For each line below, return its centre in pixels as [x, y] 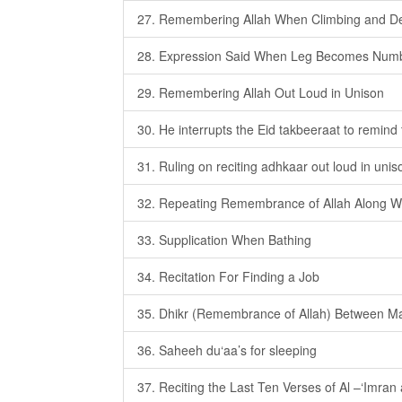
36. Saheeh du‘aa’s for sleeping [227, 350]
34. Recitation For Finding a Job [228, 276]
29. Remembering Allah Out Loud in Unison [261, 92]
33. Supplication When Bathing [224, 240]
